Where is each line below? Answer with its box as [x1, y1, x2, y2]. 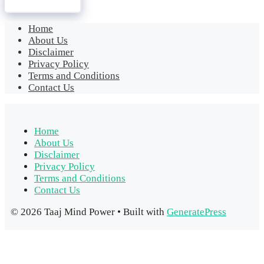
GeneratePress [167, 206, 226, 218]
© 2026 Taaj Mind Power [11, 206, 115, 218]
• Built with [115, 206, 167, 218]
